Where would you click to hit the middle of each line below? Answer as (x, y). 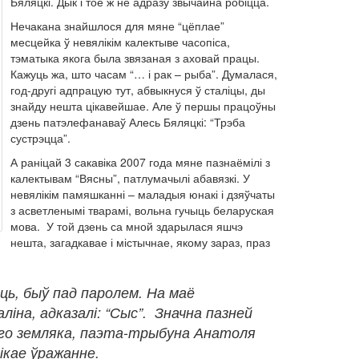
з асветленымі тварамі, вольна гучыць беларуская (142, 210)
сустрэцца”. (40, 138)
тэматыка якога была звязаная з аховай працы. (135, 58)
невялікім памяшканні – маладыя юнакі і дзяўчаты (142, 194)
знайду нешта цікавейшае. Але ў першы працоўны (143, 106)
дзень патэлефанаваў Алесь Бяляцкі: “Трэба (127, 122)
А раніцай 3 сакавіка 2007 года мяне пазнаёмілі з (140, 162)
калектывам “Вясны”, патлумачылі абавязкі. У (130, 178)
